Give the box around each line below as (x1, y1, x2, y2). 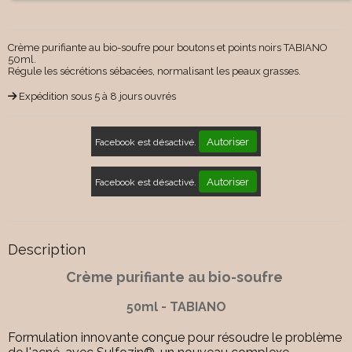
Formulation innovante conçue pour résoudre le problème (8, 329, 342, 345)
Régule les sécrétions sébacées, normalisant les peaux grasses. (8, 64, 301, 77)
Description (8, 240, 86, 258)
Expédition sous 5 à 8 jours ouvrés (19, 90, 176, 102)
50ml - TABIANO (126, 299, 226, 315)
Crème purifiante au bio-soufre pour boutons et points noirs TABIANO (8, 41, 328, 53)
